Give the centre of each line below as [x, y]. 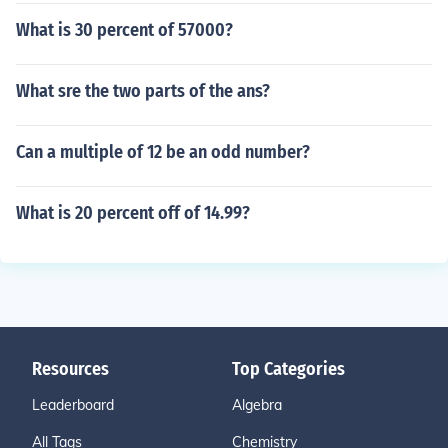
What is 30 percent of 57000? [124, 30]
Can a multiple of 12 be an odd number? [163, 152]
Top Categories [288, 369]
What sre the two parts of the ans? [143, 91]
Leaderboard [73, 405]
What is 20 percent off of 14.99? [133, 213]
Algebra [257, 405]
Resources [70, 369]
